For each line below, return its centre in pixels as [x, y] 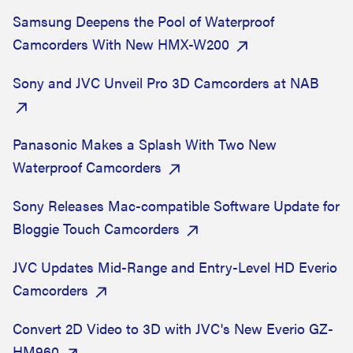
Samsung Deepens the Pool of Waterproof [143, 21]
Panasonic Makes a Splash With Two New [145, 144]
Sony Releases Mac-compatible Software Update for [176, 205]
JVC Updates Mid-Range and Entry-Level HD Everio [175, 267]
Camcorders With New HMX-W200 [121, 44]
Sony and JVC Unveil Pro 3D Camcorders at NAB [166, 82]
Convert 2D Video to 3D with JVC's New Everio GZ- [173, 328]
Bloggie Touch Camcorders [96, 228]
